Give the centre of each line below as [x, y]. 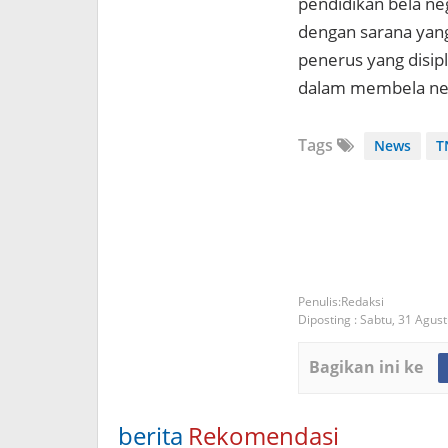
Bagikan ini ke [366, 367]
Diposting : [329, 320]
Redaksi [362, 302]
